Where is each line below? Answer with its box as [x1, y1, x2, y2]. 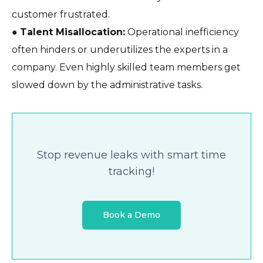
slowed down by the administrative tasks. [12, 79, 203, 90]
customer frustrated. [12, 8, 110, 20]
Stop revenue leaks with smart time [37, 149, 226, 162]
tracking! [109, 165, 154, 178]
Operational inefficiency [125, 26, 239, 38]
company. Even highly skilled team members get [12, 61, 241, 73]
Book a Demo [103, 210, 160, 221]
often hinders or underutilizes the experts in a [12, 43, 228, 55]
